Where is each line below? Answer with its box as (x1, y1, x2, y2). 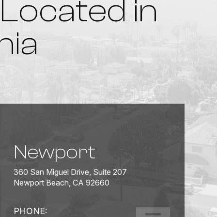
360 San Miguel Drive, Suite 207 (13, 167, 127, 177)
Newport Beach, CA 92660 (13, 177, 109, 187)
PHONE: (13, 205, 47, 216)
